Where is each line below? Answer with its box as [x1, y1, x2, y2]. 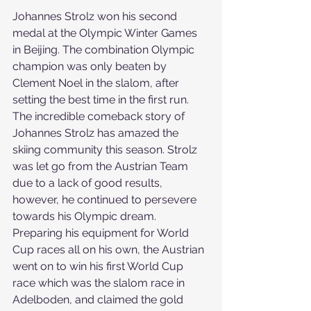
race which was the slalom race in [12, 276, 187, 289]
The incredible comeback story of [12, 110, 187, 123]
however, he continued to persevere [12, 193, 199, 206]
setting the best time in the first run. [12, 93, 189, 106]
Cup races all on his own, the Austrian [12, 243, 207, 256]
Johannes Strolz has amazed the [12, 126, 181, 140]
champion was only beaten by [12, 60, 169, 73]
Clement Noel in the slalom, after [12, 76, 182, 90]
